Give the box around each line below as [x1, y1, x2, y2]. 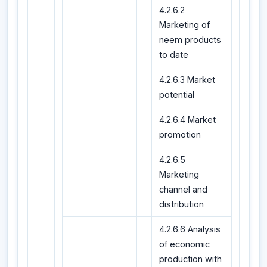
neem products [159, 35, 221, 45]
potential [159, 89, 194, 100]
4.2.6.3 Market [159, 74, 215, 85]
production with [159, 254, 222, 265]
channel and [159, 184, 207, 195]
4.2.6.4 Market [159, 114, 216, 125]
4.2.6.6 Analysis [159, 224, 221, 235]
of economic [159, 239, 210, 250]
